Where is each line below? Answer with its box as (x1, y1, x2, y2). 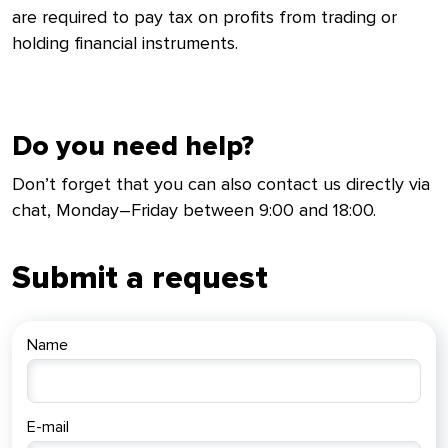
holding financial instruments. (12, 31, 238, 54)
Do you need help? (12, 129, 254, 164)
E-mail (27, 417, 69, 438)
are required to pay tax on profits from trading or (12, 5, 397, 28)
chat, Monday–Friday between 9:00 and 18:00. (12, 199, 376, 222)
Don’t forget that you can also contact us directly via (12, 173, 430, 196)
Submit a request (12, 259, 268, 299)
